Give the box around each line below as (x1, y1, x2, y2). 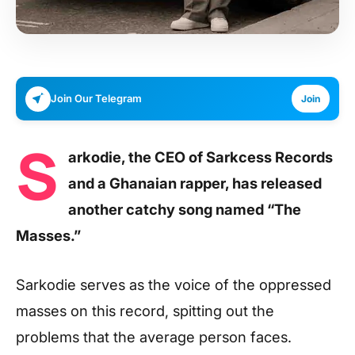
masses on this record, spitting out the (16, 301, 274, 319)
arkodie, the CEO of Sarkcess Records (68, 148, 333, 166)
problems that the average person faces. (16, 327, 292, 345)
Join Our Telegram (51, 92, 142, 105)
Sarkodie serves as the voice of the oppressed (16, 275, 331, 293)
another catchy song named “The (68, 200, 301, 218)
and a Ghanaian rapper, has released (68, 174, 322, 192)
